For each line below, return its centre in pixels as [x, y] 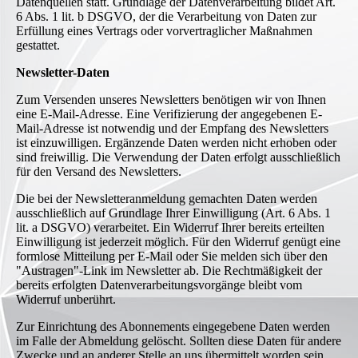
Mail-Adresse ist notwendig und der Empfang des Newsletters [172, 129]
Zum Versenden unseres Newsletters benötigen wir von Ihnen [171, 100]
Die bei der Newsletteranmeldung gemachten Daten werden [167, 199]
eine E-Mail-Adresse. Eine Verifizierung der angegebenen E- [169, 114]
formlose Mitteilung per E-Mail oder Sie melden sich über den [172, 257]
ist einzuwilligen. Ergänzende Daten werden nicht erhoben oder [176, 143]
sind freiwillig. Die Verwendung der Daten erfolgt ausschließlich [178, 157]
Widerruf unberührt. [66, 300]
